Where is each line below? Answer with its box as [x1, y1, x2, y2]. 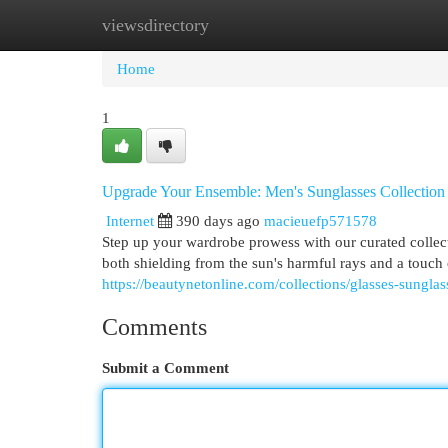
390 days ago [176, 212, 260, 229]
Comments [102, 314, 207, 340]
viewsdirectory [102, 15, 209, 35]
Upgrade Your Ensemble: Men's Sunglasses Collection [102, 183, 445, 200]
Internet [106, 212, 154, 229]
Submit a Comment [102, 359, 229, 376]
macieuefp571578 [264, 212, 377, 229]
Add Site [339, 16, 393, 33]
